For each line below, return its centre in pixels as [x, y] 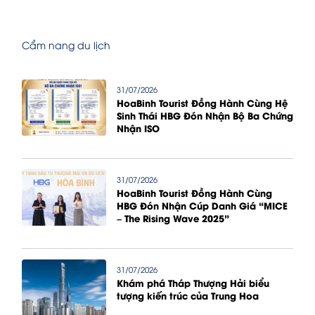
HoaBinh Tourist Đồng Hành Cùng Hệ [202, 103]
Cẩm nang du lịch [66, 45]
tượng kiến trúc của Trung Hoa [188, 296]
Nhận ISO [138, 128]
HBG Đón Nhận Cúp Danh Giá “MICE [202, 206]
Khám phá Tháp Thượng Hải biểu [193, 283]
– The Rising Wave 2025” [173, 218]
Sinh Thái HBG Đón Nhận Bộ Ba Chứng [205, 116]
